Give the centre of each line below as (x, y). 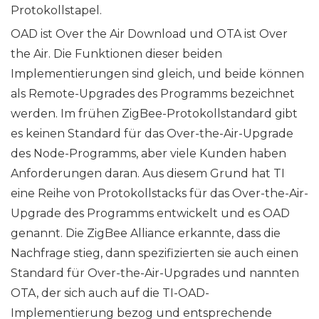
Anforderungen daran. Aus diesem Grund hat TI (148, 174)
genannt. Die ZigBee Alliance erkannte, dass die (146, 234)
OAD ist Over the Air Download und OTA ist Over (149, 34)
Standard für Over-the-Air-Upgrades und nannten (155, 273)
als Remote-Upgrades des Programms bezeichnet (153, 94)
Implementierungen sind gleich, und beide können (157, 74)
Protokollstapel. (56, 11)
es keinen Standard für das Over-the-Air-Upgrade (152, 134)
